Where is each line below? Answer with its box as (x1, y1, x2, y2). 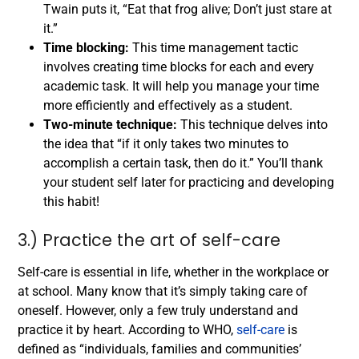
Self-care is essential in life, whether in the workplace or (18, 264, 329, 280)
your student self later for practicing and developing (43, 175, 334, 191)
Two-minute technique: (43, 117, 180, 133)
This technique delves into (180, 117, 328, 133)
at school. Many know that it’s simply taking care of (18, 284, 308, 300)
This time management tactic (132, 40, 298, 56)
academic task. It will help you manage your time (43, 79, 319, 95)
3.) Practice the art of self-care (18, 228, 280, 252)
